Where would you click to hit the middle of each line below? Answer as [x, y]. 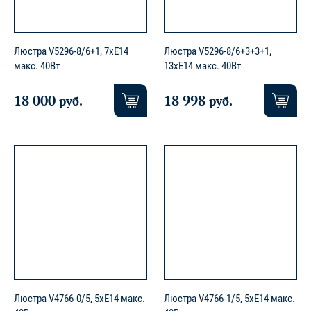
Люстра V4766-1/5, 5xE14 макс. [229, 299]
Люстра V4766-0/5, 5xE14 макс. [79, 299]
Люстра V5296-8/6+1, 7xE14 [71, 52]
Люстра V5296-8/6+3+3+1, [218, 52]
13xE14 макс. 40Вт [202, 66]
